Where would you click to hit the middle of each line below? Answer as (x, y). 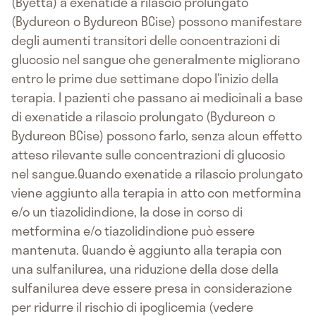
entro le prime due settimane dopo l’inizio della (145, 78)
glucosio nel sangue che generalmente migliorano (156, 59)
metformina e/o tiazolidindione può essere (133, 230)
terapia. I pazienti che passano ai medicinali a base (157, 97)
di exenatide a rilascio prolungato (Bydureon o (143, 116)
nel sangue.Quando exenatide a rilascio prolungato (157, 173)
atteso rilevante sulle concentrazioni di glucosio (148, 154)
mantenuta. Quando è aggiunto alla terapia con (147, 249)
